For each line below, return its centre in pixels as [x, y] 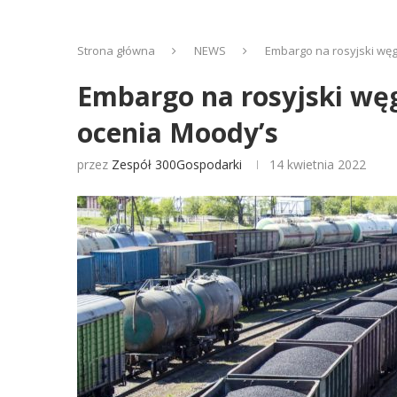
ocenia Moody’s [178, 132]
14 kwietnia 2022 [318, 164]
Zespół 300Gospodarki [177, 164]
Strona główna [116, 51]
